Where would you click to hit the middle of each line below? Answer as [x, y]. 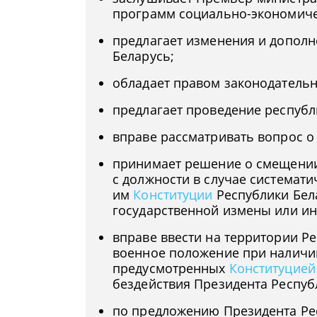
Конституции [173, 195]
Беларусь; [143, 56]
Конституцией [272, 268]
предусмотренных [171, 268]
